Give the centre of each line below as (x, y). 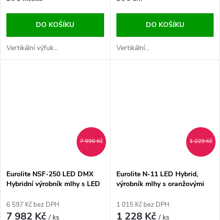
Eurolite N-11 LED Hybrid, (157, 174)
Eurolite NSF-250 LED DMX (50, 174)
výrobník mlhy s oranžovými (160, 184)
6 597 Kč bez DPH (33, 205)
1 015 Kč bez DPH (143, 205)
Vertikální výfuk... (32, 48)
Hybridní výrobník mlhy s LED (53, 184)
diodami (19, 194)
